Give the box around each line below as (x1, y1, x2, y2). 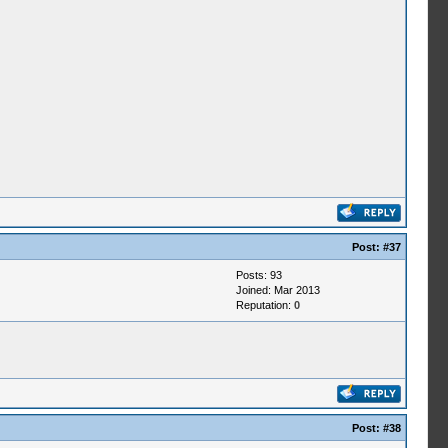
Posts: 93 (235, 269, 282, 281)
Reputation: (235, 299, 294, 311)
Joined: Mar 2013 (235, 284, 320, 296)
